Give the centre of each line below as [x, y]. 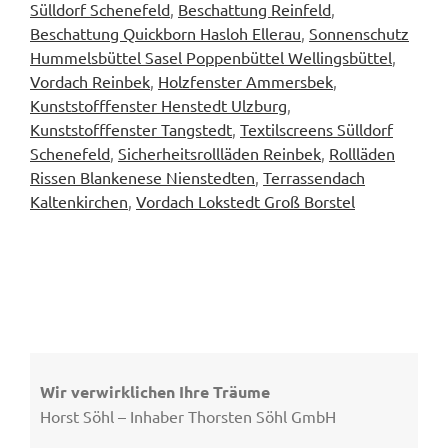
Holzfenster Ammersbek [245, 81]
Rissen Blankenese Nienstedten [142, 177]
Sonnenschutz [359, 33]
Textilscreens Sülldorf [316, 129]
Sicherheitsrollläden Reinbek [219, 153]
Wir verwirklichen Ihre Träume [155, 392]
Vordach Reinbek [90, 81]
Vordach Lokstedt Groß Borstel [245, 201]
